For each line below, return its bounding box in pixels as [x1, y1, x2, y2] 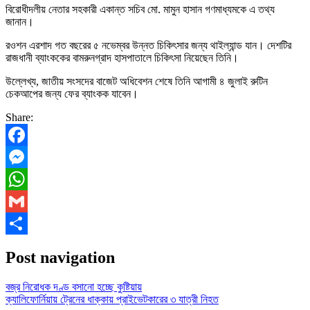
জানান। [6, 15, 34, 28]
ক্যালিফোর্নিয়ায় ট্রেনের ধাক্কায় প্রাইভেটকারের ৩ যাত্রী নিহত [6, 293, 219, 305]
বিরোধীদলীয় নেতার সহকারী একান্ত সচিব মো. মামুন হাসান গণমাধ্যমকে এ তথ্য [6, 3, 275, 15]
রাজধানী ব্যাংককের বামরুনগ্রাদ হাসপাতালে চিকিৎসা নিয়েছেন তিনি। [6, 51, 239, 64]
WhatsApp [6, 194, 53, 207]
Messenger [6, 172, 53, 185]
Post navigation [6, 248, 115, 266]
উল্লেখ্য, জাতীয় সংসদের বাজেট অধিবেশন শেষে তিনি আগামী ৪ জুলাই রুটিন [6, 75, 268, 87]
